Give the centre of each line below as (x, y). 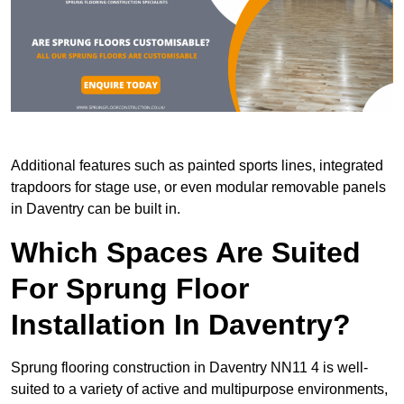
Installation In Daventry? (181, 324)
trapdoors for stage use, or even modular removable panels (198, 187)
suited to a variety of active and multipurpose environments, (199, 389)
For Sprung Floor (130, 288)
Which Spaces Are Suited (186, 252)
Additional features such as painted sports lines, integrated (197, 165)
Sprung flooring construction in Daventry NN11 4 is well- (189, 367)
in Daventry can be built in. (96, 208)
